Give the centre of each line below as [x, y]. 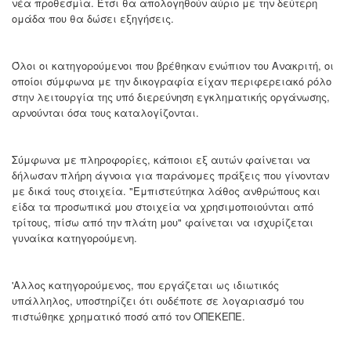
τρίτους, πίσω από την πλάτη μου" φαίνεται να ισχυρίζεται [163, 223]
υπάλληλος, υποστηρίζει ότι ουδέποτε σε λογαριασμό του [158, 301]
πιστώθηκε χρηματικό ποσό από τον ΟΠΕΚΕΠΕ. [128, 317]
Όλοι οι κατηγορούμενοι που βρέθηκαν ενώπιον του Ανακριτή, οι [173, 66]
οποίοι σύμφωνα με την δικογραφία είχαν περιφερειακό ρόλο [172, 81]
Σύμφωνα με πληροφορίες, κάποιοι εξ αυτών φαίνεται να [161, 160]
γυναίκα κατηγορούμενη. [74, 238]
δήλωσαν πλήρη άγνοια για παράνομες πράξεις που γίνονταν [170, 175]
